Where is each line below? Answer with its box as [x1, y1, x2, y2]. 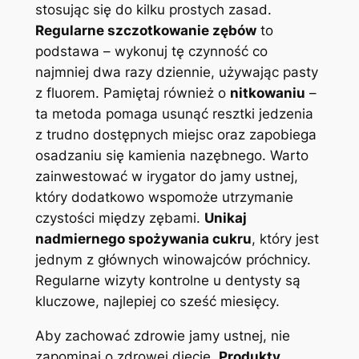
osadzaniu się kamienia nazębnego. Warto [34, 147, 309, 164]
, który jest [251, 231, 319, 248]
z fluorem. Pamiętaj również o [34, 85, 230, 102]
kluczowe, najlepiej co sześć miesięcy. [34, 293, 280, 310]
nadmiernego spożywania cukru [34, 231, 252, 248]
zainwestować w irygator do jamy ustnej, [34, 168, 298, 185]
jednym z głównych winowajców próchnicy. [34, 252, 311, 268]
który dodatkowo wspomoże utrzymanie [34, 189, 293, 206]
